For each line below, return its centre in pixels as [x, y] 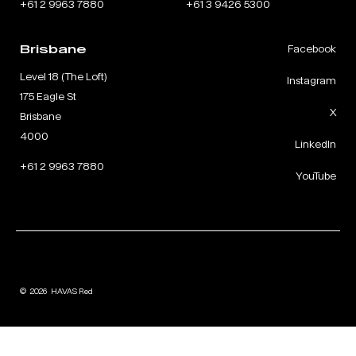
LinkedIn [315, 144]
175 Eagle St [48, 96]
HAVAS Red [72, 291]
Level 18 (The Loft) [64, 76]
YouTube [316, 176]
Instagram [311, 80]
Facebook [312, 48]
